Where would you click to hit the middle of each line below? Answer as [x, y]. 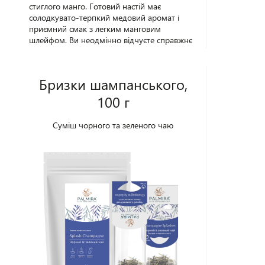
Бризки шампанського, [113, 84]
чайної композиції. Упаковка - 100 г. [98, 62]
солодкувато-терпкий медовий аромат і [104, 17]
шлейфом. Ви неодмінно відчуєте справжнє [111, 40]
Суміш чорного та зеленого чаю [113, 125]
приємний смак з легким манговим [95, 29]
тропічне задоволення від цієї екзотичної [106, 51]
